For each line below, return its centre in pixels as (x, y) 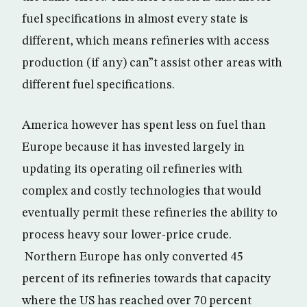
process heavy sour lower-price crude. (127, 235)
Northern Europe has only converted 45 (132, 257)
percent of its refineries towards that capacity (146, 279)
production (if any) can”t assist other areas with (152, 63)
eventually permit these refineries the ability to (150, 213)
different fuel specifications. (98, 85)
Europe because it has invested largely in (133, 147)
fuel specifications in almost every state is (135, 19)
